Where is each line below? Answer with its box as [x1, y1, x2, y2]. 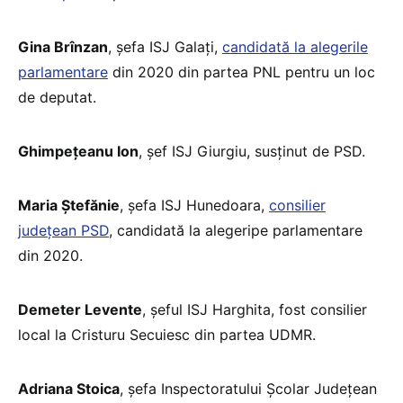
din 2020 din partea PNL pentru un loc [108, 62, 375, 81]
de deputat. [18, 87, 96, 106]
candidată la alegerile [222, 37, 368, 56]
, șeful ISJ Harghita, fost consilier [142, 300, 367, 318]
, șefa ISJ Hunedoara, [120, 195, 269, 214]
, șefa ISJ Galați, [108, 37, 222, 56]
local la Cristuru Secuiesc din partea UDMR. [18, 325, 316, 344]
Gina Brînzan [18, 37, 108, 56]
